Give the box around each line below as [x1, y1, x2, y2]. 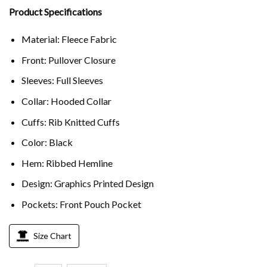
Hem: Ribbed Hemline [21, 157, 113, 169]
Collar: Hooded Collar [21, 95, 111, 107]
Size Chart [33, 230, 72, 241]
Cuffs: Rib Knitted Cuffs [21, 116, 120, 128]
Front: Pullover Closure [21, 54, 116, 66]
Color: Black [21, 136, 73, 148]
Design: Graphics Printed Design [21, 178, 154, 190]
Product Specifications [9, 6, 102, 18]
